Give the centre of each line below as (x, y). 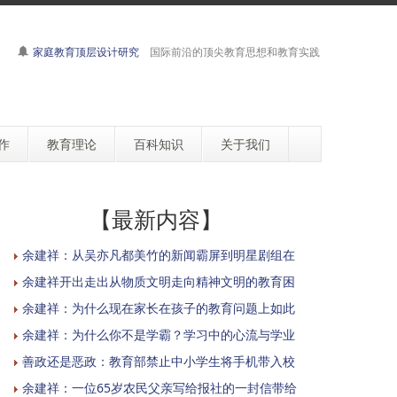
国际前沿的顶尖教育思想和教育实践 (230, 52)
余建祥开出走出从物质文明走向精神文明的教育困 (159, 281)
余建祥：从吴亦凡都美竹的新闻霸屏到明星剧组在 (159, 255)
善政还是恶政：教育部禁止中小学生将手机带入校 (159, 361)
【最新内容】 (156, 219)
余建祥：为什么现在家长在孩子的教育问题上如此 (159, 308)
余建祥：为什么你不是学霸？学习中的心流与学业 (159, 335)
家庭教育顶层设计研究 (86, 52)
